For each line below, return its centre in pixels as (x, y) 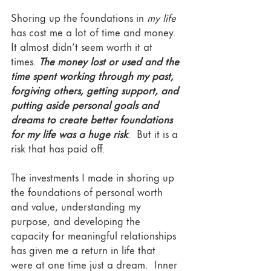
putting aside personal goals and (86, 104)
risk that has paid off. (60, 148)
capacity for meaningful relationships (95, 235)
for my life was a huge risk (69, 133)
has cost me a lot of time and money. (95, 32)
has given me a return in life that (85, 250)
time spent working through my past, (94, 75)
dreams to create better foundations (93, 119)
